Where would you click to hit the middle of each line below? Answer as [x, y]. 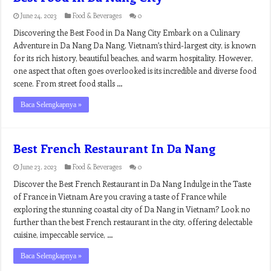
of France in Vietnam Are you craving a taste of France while [120, 196]
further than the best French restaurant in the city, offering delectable [133, 222]
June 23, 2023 [39, 167]
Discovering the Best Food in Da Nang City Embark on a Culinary [127, 32]
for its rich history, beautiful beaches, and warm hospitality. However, [133, 58]
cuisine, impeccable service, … [64, 234]
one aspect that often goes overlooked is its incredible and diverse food [135, 70]
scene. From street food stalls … [68, 83]
